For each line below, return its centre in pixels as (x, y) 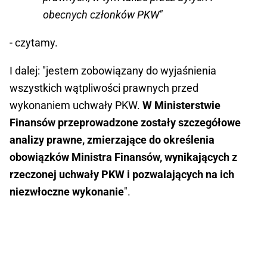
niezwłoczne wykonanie (67, 192)
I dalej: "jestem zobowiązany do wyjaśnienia (113, 71)
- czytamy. (34, 43)
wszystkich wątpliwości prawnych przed (104, 88)
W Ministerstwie (181, 105)
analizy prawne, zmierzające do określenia (112, 140)
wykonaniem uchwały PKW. (76, 105)
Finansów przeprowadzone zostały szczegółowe (125, 123)
